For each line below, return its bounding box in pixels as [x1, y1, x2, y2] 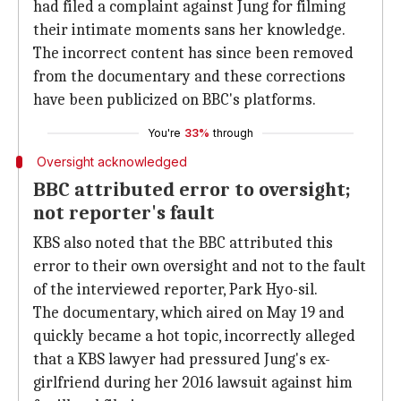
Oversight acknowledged [36, 154, 187, 169]
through [213, 126, 253, 140]
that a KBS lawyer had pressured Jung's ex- [33, 350, 330, 369]
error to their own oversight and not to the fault [33, 257, 366, 276]
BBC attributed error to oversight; [33, 178, 351, 201]
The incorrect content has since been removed [33, 44, 354, 63]
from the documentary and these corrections [33, 67, 346, 86]
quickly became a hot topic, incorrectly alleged [33, 327, 355, 346]
